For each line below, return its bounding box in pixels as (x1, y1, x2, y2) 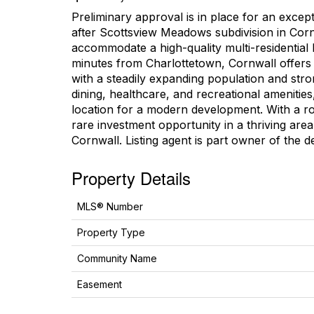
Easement (77, 278, 122, 290)
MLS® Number (77, 200, 143, 212)
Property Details (71, 165, 191, 190)
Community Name (77, 252, 157, 264)
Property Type (77, 226, 145, 238)
